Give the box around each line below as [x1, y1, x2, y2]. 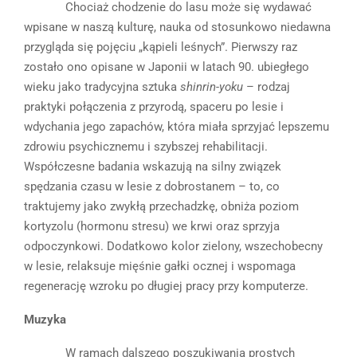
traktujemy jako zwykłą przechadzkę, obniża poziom [24, 198, 299, 214]
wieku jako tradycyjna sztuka [24, 79, 180, 94]
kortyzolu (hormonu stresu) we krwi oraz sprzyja [24, 218, 280, 233]
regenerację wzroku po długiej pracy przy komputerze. [24, 278, 308, 293]
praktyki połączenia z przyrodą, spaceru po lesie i [24, 99, 284, 114]
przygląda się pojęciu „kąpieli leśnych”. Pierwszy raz [24, 39, 297, 54]
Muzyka [24, 312, 66, 327]
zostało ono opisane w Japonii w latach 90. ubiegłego [24, 59, 309, 74]
